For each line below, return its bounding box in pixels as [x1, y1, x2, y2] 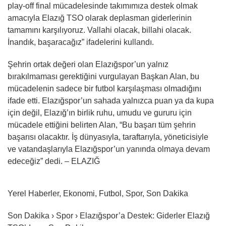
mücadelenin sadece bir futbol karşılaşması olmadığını [8, 84, 201, 93]
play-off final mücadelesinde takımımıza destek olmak [8, 2, 198, 10]
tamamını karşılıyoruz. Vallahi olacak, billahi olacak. [8, 26, 191, 34]
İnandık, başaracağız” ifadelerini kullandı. [8, 38, 154, 46]
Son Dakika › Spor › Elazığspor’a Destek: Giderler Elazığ [8, 211, 210, 220]
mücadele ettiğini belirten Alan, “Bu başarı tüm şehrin [8, 121, 196, 129]
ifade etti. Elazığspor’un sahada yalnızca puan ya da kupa [8, 96, 214, 105]
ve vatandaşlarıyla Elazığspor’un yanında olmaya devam [8, 145, 210, 153]
